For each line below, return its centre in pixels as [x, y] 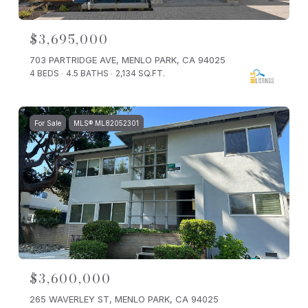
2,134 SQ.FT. [140, 74]
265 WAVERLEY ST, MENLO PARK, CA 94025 [124, 299]
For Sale [48, 123]
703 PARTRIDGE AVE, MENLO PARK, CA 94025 [128, 60]
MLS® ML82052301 [106, 123]
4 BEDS [44, 74]
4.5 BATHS [87, 74]
